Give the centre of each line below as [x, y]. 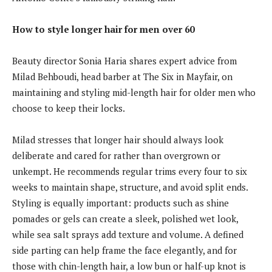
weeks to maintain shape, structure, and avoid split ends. [130, 187]
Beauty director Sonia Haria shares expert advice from [124, 60]
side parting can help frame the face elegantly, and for [124, 250]
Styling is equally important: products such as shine [121, 202]
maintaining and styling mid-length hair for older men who [134, 92]
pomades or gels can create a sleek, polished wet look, [125, 218]
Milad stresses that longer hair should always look [118, 139]
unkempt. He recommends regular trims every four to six [130, 171]
